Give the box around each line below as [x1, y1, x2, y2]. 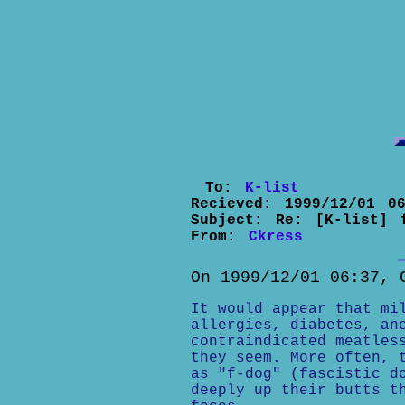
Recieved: [190, 196, 285, 212]
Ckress [248, 229, 303, 245]
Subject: [190, 212, 276, 229]
